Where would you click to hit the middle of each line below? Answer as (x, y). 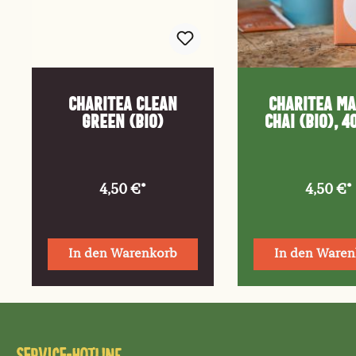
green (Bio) (122, 122)
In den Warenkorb (122, 255)
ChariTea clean (122, 104)
